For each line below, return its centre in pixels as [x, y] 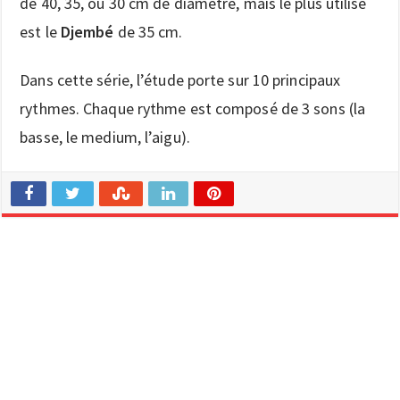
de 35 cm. [148, 31]
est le [40, 31]
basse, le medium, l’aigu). [105, 137]
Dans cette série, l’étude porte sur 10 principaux [180, 79]
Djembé [87, 31]
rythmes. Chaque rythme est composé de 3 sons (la [193, 108]
